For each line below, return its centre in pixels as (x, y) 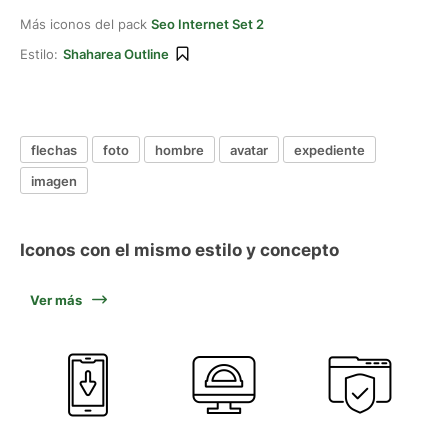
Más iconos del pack (85, 24)
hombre (179, 149)
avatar (249, 149)
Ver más (56, 300)
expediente (329, 149)
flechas (54, 149)
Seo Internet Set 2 (207, 24)
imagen (54, 180)
